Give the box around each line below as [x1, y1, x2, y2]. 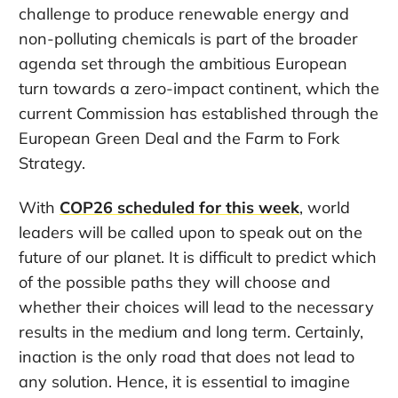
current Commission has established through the [19, 102, 378, 123]
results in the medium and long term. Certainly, [19, 321, 363, 342]
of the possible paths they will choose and [19, 271, 330, 292]
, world [299, 196, 350, 218]
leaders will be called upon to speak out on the [19, 221, 362, 243]
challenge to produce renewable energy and [19, 3, 349, 24]
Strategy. [19, 152, 85, 173]
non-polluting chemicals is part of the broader [19, 28, 358, 49]
